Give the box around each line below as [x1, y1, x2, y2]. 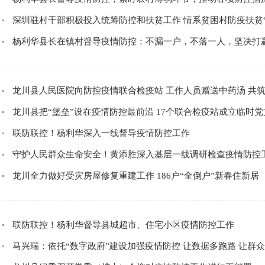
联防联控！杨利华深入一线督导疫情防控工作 [12, 128, 190, 138]
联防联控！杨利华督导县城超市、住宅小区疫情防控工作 [12, 220, 234, 230]
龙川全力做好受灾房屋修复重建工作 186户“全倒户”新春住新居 [12, 171, 259, 180]
